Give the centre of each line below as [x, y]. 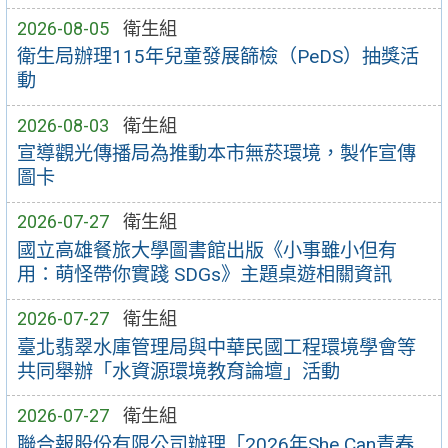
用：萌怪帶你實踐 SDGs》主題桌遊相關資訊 [204, 275]
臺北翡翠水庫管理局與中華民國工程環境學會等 [216, 347]
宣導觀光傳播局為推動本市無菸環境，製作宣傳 [216, 154]
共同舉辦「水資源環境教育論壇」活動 [178, 371]
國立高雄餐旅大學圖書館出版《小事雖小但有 [206, 251]
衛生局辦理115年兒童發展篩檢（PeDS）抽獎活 [217, 57]
